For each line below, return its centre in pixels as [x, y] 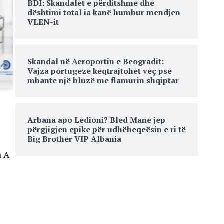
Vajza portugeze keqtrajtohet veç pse [100, 71]
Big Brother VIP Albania [74, 139]
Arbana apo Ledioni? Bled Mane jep [96, 120]
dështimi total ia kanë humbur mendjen [104, 12]
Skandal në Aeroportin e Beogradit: [96, 61]
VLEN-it [43, 22]
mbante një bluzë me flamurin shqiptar [103, 80]
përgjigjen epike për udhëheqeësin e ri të [107, 129]
